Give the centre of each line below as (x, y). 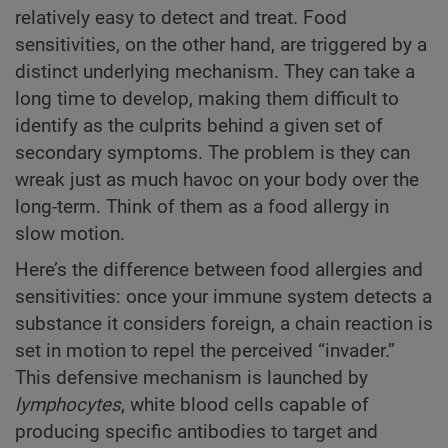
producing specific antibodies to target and (196, 431)
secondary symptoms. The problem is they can (212, 152)
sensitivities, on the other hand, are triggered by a (221, 44)
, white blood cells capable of (245, 404)
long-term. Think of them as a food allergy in (202, 206)
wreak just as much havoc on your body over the (217, 179)
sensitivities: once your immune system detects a (223, 296)
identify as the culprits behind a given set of (199, 125)
